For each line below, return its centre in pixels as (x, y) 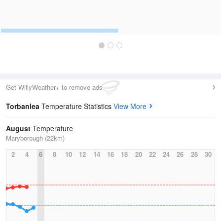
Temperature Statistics (77, 106)
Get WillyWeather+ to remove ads (54, 87)
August (18, 128)
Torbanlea (24, 106)
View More (130, 106)
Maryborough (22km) (35, 138)
